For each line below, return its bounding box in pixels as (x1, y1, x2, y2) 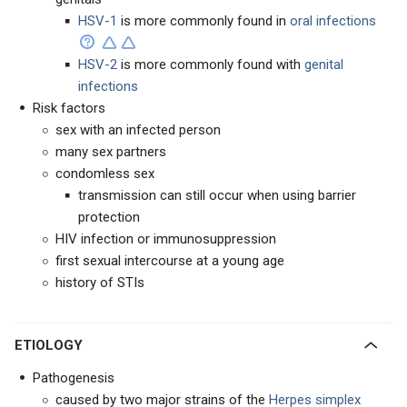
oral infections (286, 13, 376, 29)
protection (78, 209, 140, 225)
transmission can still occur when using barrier (78, 187, 356, 203)
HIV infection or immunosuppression (55, 231, 276, 247)
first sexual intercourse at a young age (55, 253, 284, 269)
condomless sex (55, 165, 154, 182)
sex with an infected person (55, 122, 221, 138)
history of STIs (55, 274, 144, 291)
